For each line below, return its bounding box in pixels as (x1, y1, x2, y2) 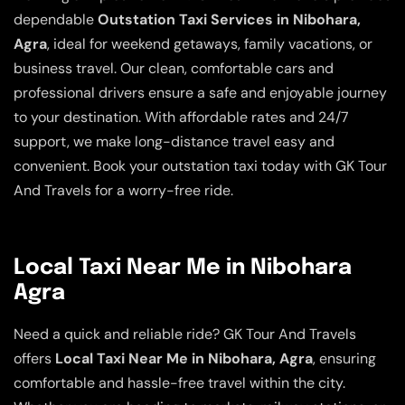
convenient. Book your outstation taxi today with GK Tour (14, 156, 387, 176)
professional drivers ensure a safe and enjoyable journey (14, 83, 387, 103)
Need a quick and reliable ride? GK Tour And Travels (14, 324, 356, 344)
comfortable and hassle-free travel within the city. (14, 372, 345, 392)
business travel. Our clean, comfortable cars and (14, 59, 334, 79)
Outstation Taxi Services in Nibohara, (98, 10, 361, 30)
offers (14, 348, 55, 368)
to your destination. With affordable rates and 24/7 (14, 108, 349, 127)
